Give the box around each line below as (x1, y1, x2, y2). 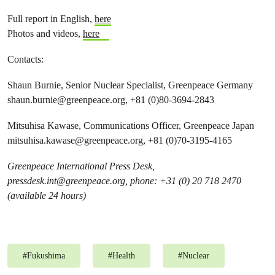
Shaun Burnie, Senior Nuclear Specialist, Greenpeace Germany (7, 79, 253, 91)
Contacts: (7, 53, 44, 65)
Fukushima (27, 251, 65, 260)
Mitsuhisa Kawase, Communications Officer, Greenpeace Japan (7, 120, 254, 131)
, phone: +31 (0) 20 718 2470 (125, 175, 241, 187)
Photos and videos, (7, 28, 83, 39)
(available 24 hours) (7, 190, 86, 201)
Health (112, 251, 135, 260)
